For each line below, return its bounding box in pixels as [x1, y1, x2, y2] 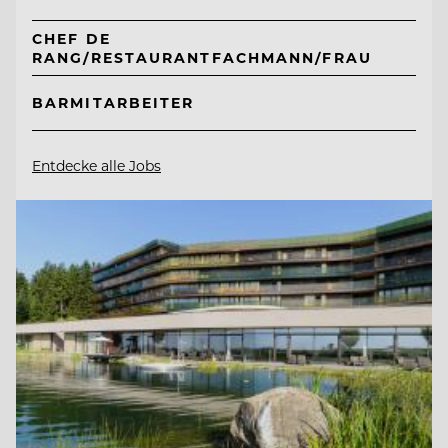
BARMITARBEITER [32, 93, 195, 113]
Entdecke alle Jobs [32, 155, 161, 175]
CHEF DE [32, 29, 111, 49]
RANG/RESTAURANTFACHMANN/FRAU [32, 48, 372, 68]
